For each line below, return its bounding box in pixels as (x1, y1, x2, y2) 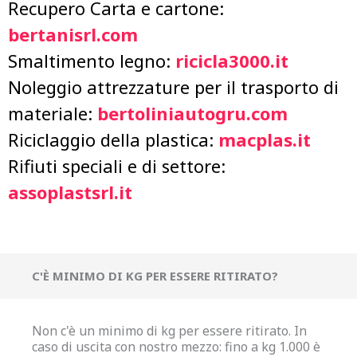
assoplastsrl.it (8, 179, 132, 204)
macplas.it (218, 127, 311, 151)
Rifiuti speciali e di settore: (8, 153, 226, 178)
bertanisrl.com (8, 22, 138, 46)
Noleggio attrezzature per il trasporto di (8, 74, 339, 99)
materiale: (8, 100, 97, 125)
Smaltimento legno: (8, 48, 175, 73)
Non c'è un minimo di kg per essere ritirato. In (32, 321, 307, 339)
